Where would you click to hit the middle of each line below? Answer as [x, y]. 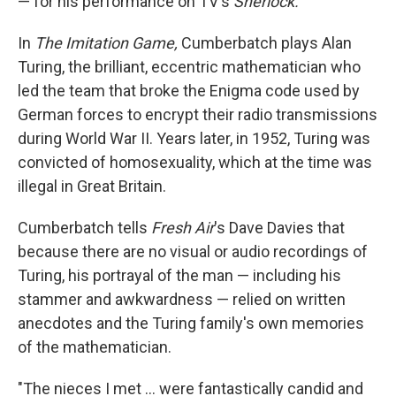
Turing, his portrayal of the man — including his [179, 276]
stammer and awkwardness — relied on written [182, 300]
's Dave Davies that [279, 228]
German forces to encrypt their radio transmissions [198, 115]
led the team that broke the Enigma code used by [189, 91]
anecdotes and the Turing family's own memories [191, 324]
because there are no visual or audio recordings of [193, 252]
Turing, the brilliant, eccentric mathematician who [189, 67]
